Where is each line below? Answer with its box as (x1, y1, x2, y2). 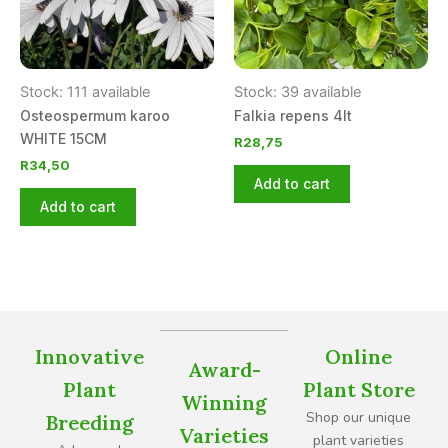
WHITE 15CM (20, 130, 107, 148)
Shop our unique (306, 407, 412, 427)
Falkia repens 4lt (234, 107, 352, 125)
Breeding (44, 409, 134, 435)
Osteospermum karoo (20, 107, 170, 125)
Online (325, 343, 393, 369)
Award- (187, 356, 261, 382)
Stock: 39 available (234, 83, 361, 102)
